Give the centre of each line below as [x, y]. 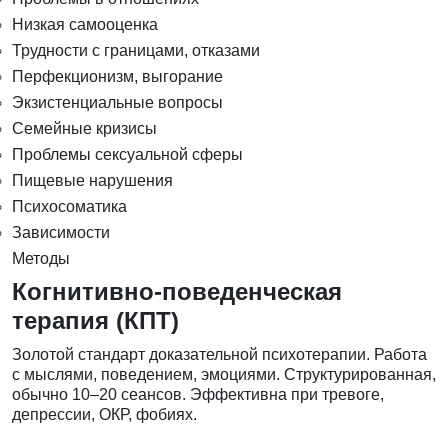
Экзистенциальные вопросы [117, 103]
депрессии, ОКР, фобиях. [104, 415]
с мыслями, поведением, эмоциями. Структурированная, [224, 375]
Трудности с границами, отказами [136, 51]
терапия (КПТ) [95, 321]
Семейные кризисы [84, 129]
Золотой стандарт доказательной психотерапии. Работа [219, 355]
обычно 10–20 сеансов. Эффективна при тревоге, [198, 395]
